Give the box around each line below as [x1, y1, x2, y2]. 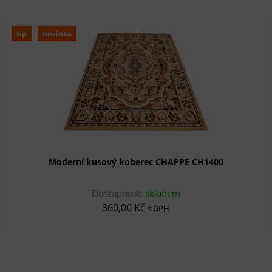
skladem [144, 187, 180, 200]
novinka [42, 29, 72, 39]
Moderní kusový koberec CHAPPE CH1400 [48, 156, 223, 168]
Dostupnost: [91, 187, 145, 200]
